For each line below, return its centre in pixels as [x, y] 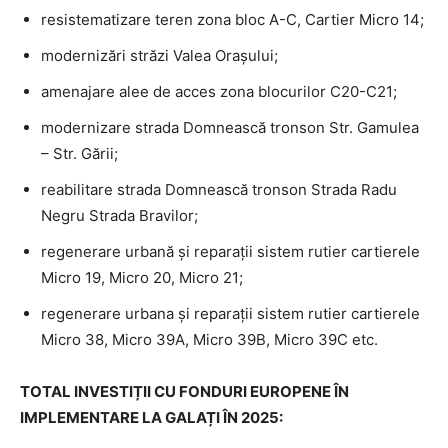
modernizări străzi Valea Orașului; [159, 55]
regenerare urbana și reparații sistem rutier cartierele [230, 313]
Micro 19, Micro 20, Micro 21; [142, 277]
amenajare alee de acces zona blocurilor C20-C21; [219, 91]
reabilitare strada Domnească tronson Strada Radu [219, 189]
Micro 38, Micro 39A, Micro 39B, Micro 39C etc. [209, 339]
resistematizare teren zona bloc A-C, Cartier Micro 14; [232, 19]
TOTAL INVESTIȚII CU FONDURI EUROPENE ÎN [184, 391]
